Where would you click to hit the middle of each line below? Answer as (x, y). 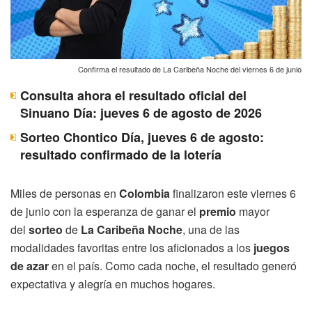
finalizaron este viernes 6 (233, 193)
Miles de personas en (65, 193)
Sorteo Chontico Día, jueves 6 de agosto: (142, 137)
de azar (30, 265)
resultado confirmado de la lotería (121, 154)
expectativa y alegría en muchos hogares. (113, 283)
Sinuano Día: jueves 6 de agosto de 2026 (141, 112)
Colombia (145, 193)
